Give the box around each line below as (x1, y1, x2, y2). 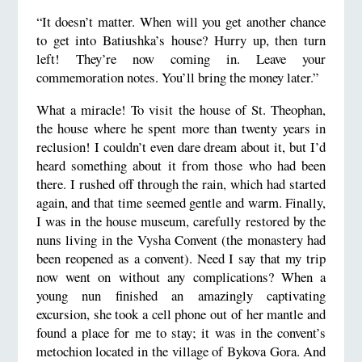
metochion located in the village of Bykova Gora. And (36, 341, 326, 360)
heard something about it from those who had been (36, 155, 326, 175)
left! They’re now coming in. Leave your (36, 48, 326, 68)
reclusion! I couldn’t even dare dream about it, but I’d (36, 137, 326, 156)
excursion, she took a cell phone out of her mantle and (36, 304, 326, 323)
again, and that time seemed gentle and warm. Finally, (36, 192, 326, 212)
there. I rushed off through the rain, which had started (36, 174, 326, 193)
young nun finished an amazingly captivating (36, 285, 326, 305)
